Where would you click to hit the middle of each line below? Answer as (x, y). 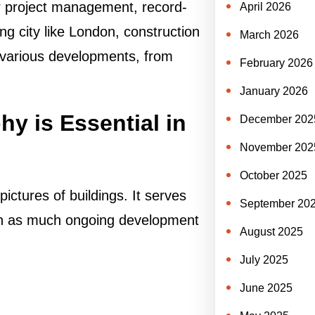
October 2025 (273, 175)
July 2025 (264, 260)
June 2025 (266, 288)
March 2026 (269, 35)
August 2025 (271, 232)
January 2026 (274, 91)
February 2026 (276, 63)
